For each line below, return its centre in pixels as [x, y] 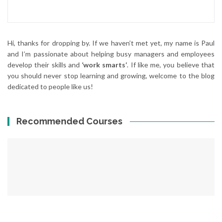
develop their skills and [45, 65]
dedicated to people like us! [50, 86]
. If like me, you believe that [171, 65]
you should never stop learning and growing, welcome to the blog [111, 76]
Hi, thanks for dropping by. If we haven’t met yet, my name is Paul [111, 43]
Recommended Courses [70, 121]
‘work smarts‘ [105, 65]
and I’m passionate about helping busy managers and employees [111, 54]
